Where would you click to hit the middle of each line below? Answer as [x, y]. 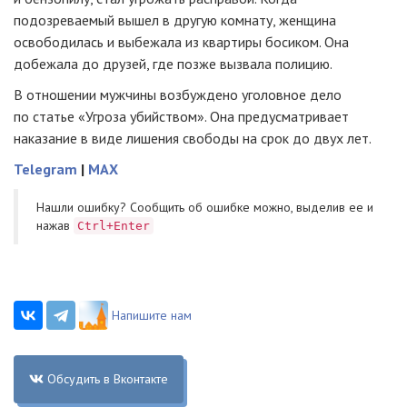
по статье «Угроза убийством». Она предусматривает [181, 117]
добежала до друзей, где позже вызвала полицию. [173, 64]
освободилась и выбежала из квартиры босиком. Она [181, 42]
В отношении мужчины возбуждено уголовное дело [178, 95]
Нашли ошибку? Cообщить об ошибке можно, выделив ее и [205, 208]
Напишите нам [152, 316]
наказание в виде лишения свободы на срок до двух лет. [193, 139]
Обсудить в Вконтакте [107, 379]
